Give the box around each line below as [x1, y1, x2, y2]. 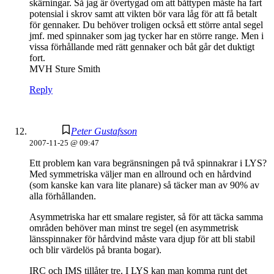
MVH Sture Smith [29, 64, 100, 75]
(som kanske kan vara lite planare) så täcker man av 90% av [29, 180, 259, 191]
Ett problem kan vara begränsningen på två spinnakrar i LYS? [29, 158, 267, 169]
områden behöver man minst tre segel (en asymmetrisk [29, 223, 239, 234]
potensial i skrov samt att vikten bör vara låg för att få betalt [29, 9, 257, 20]
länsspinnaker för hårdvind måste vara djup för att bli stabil [29, 234, 255, 245]
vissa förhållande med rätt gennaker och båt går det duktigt [29, 42, 254, 53]
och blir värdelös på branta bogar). [29, 245, 161, 256]
